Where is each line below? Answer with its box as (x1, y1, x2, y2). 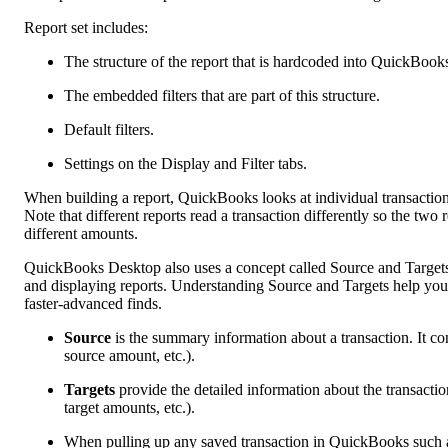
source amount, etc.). (64, 346, 195, 364)
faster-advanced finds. (24, 294, 162, 312)
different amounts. (24, 224, 138, 242)
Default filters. (64, 120, 154, 138)
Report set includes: (24, 18, 148, 36)
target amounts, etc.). (64, 398, 195, 416)
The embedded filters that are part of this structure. (64, 86, 380, 104)
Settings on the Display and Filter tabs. (64, 154, 307, 172)
